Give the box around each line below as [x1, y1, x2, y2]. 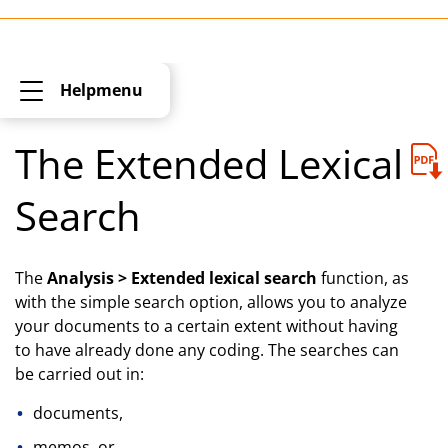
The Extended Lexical [15, 136, 403, 191]
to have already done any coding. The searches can [15, 339, 399, 361]
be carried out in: [15, 363, 144, 385]
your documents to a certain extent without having [15, 315, 398, 337]
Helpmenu [60, 79, 143, 101]
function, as [317, 267, 409, 289]
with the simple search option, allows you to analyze [15, 291, 407, 313]
